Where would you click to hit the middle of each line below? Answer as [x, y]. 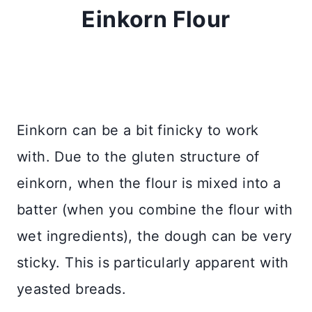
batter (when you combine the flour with [155, 210]
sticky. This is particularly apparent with [153, 263]
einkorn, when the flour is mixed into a [149, 184]
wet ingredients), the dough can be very [155, 236]
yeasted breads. [71, 289]
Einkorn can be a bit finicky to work [138, 131]
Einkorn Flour [156, 19]
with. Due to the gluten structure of [138, 157]
